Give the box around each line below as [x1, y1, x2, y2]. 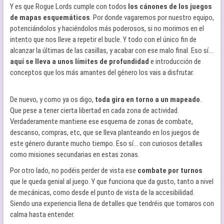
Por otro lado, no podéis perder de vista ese [9, 166, 137, 175]
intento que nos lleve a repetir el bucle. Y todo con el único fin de [9, 35, 196, 44]
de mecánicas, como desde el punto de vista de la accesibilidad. [9, 188, 194, 197]
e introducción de [148, 57, 201, 66]
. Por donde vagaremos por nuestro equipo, [89, 13, 214, 22]
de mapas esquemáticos [9, 13, 90, 22]
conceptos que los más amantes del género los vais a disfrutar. [9, 68, 194, 77]
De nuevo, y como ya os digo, [9, 95, 95, 104]
